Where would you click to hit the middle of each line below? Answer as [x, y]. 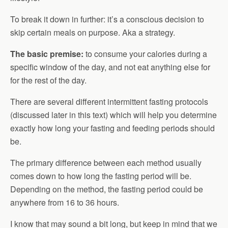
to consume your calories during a [145, 54]
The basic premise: [47, 54]
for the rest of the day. [48, 80]
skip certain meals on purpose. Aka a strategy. [93, 32]
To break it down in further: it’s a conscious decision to [107, 19]
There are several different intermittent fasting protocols [109, 102]
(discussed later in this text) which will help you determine [113, 115]
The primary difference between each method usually [106, 163]
